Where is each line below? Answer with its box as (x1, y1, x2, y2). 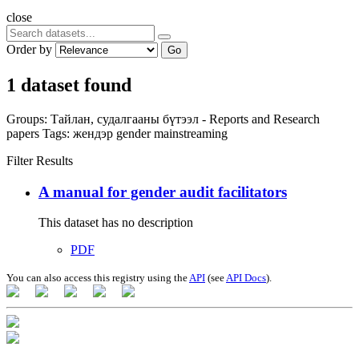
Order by (6, 42, 52, 57)
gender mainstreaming (116, 126, 228, 140)
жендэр (73, 126, 116, 140)
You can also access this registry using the (6, 272, 189, 284)
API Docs (226, 272, 266, 284)
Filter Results (6, 153, 73, 167)
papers (6, 126, 42, 140)
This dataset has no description (38, 216, 193, 230)
